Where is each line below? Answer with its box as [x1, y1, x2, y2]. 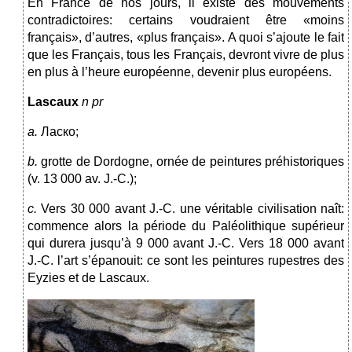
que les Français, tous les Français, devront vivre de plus [27, 48, 344, 62]
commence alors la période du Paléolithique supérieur [27, 219, 344, 233]
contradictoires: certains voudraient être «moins [27, 13, 344, 27]
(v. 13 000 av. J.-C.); [27, 172, 137, 186]
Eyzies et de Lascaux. [27, 271, 149, 285]
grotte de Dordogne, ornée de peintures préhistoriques [41, 155, 345, 169]
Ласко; [41, 125, 79, 139]
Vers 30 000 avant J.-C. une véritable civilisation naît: [41, 202, 345, 216]
